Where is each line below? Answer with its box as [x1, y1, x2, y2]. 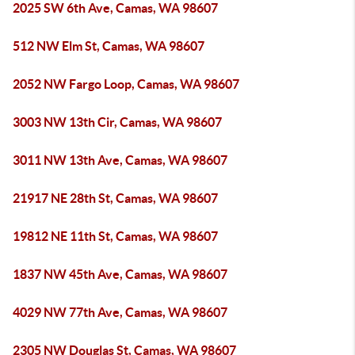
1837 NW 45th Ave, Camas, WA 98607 [13, 267, 227, 281]
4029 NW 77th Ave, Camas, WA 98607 [13, 305, 227, 319]
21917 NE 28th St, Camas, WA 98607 [13, 191, 218, 205]
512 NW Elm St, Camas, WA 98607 [13, 39, 204, 53]
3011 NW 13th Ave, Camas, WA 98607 [13, 153, 227, 167]
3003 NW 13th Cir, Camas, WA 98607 [13, 115, 222, 129]
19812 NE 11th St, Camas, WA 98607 [13, 229, 218, 243]
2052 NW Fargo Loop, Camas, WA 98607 [13, 77, 239, 91]
